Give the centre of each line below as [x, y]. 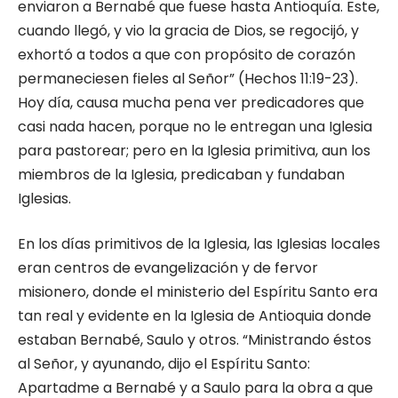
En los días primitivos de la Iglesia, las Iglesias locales [199, 244]
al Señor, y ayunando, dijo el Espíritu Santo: [164, 364]
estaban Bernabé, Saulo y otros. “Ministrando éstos [195, 340]
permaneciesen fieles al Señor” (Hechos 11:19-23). [188, 79]
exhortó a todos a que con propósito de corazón [187, 55]
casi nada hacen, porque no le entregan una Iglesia [195, 127]
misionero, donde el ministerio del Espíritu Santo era [198, 292]
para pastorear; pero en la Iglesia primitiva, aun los [194, 151]
